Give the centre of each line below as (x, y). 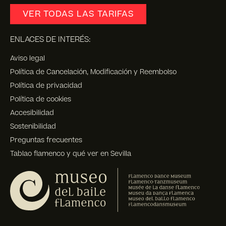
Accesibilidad (32, 113)
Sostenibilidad (33, 127)
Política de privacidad (46, 86)
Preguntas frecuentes (46, 140)
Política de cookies (41, 99)
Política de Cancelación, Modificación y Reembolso (93, 72)
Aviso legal (27, 59)
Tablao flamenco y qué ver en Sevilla (71, 154)
